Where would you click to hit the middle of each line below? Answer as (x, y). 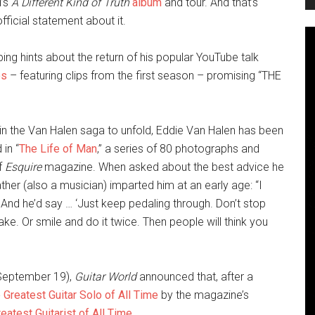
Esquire (25, 167)
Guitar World (105, 277)
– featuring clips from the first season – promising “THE (144, 76)
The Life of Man (58, 149)
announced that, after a (195, 277)
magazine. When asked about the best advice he (164, 167)
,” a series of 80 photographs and (178, 149)
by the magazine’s (204, 295)
